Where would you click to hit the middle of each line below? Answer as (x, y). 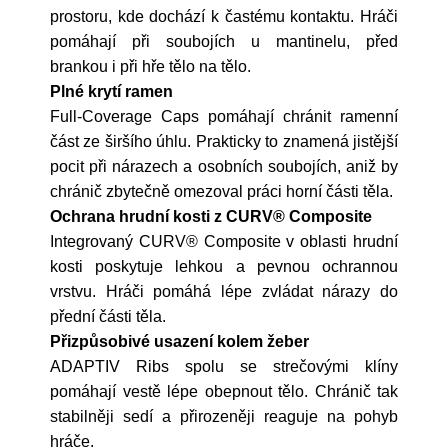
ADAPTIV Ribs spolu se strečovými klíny (224, 366)
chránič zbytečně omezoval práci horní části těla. (221, 191)
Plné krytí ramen (111, 91)
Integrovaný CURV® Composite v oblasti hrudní (224, 241)
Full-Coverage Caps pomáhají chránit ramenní (224, 116)
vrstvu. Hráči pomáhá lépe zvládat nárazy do (224, 291)
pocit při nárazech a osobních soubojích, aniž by (224, 166)
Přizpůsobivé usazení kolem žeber (179, 341)
